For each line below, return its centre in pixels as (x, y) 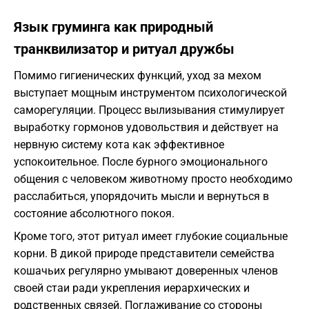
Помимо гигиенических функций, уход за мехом (138, 76)
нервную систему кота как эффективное (119, 145)
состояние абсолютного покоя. (94, 214)
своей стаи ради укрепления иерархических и (132, 288)
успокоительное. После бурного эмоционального (141, 162)
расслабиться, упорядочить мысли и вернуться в (141, 197)
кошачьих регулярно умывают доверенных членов (146, 271)
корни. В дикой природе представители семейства (144, 254)
